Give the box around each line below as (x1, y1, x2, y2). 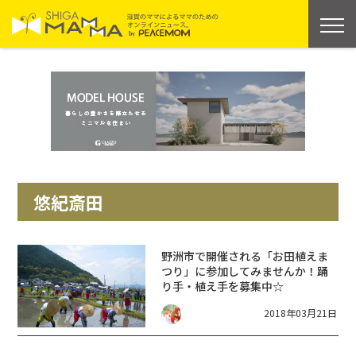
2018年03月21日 (263, 305, 337, 319)
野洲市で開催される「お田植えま (161, 247, 328, 264)
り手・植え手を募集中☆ (161, 277, 284, 294)
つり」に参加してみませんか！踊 (161, 262, 328, 279)
